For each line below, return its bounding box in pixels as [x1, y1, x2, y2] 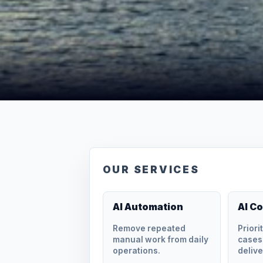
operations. [112, 245, 160, 255]
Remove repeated [112, 223, 186, 233]
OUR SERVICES [102, 163, 200, 176]
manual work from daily [112, 234, 208, 244]
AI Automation [112, 200, 183, 213]
